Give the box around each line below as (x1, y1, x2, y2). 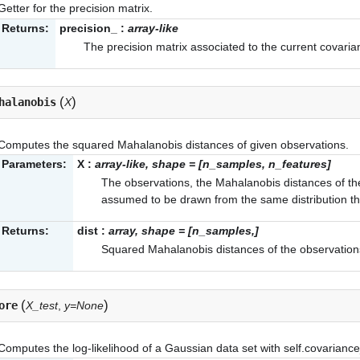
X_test (26, 298, 58, 312)
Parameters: (2, 157, 67, 171)
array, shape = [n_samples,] (108, 224, 259, 238)
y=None (64, 298, 104, 312)
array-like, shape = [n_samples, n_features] (95, 157, 331, 171)
